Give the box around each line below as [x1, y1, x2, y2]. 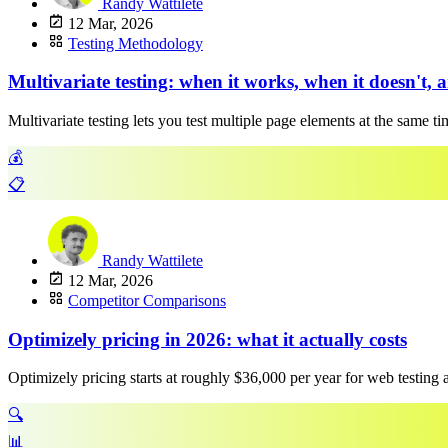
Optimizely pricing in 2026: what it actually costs [8, 328, 407, 350]
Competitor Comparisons [68, 292, 226, 309]
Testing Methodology [68, 34, 203, 52]
